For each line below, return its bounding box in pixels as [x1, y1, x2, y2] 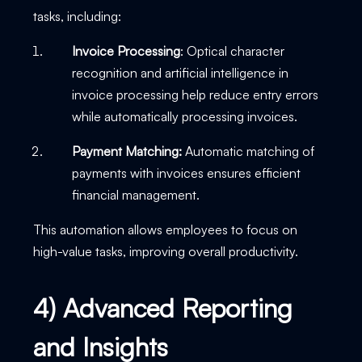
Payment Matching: [71, 142, 185, 159]
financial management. [71, 186, 203, 203]
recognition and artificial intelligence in [71, 64, 288, 81]
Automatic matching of [184, 142, 314, 159]
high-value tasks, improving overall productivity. [32, 242, 298, 259]
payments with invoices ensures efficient [71, 164, 301, 181]
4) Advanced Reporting [32, 291, 293, 324]
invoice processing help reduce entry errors [71, 86, 318, 103]
